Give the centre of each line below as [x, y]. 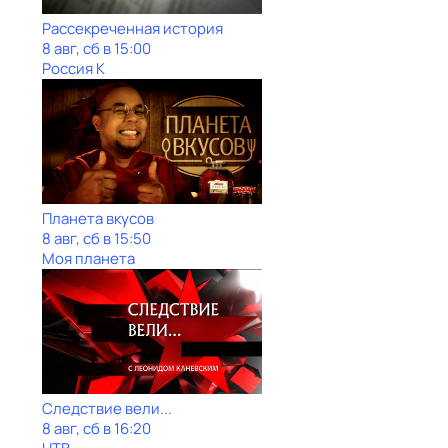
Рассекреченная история [132, 28]
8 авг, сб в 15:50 [96, 238]
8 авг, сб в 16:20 [96, 428]
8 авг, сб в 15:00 [96, 48]
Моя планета [88, 258]
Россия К [73, 68]
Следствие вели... [107, 408]
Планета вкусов [98, 218]
